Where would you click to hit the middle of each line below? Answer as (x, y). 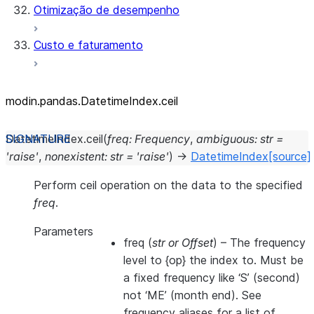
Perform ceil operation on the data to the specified (168, 185)
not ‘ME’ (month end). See (192, 295)
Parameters (63, 231)
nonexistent (75, 156)
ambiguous (225, 139)
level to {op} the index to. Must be (213, 260)
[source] (290, 156)
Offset (197, 243)
